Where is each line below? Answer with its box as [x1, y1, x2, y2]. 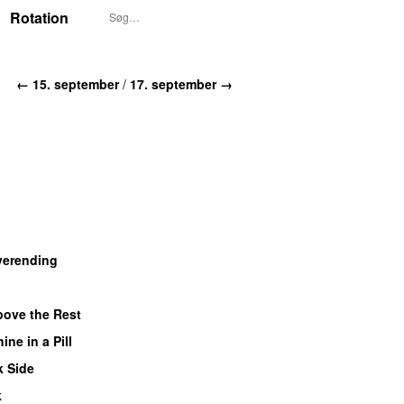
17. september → [130, 74, 233, 93]
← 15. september [16, 74, 119, 93]
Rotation [10, 7, 69, 28]
